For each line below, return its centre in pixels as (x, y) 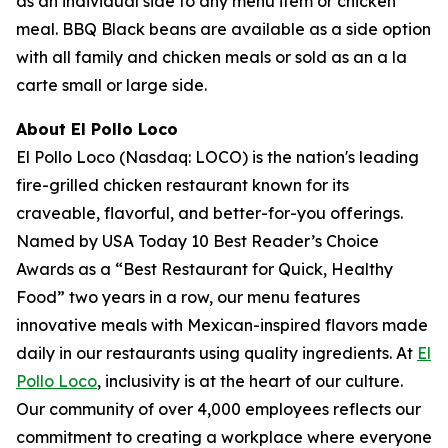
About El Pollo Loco (97, 129)
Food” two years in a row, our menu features (188, 297)
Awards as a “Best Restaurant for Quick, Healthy (204, 269)
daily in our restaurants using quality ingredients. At (216, 353)
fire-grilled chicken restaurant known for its (182, 185)
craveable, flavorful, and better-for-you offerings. (209, 213)
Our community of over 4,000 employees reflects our (218, 409)
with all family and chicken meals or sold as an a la (211, 57)
